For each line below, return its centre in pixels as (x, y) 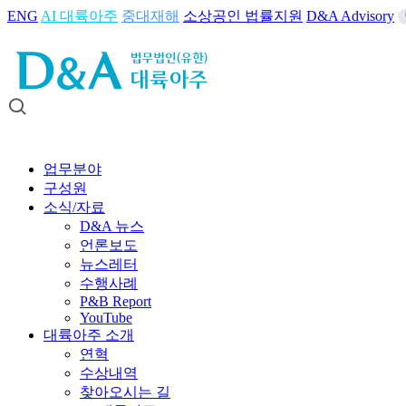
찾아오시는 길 (125, 392)
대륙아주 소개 (89, 335)
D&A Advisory (350, 16)
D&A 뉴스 (112, 227)
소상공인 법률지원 (243, 16)
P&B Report (116, 302)
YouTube (106, 318)
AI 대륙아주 (79, 16)
